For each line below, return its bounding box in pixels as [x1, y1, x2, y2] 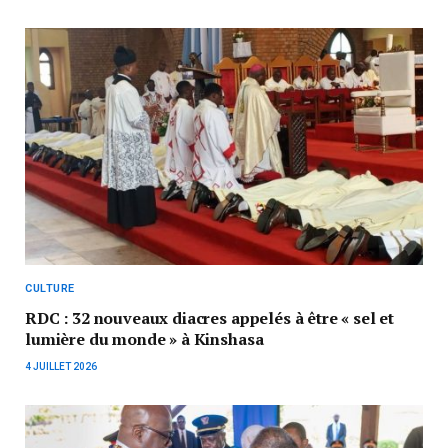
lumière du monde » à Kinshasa [25, 327, 264, 350]
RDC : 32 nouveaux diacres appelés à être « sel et [25, 306, 395, 329]
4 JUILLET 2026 [25, 360, 97, 372]
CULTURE [25, 281, 75, 295]
